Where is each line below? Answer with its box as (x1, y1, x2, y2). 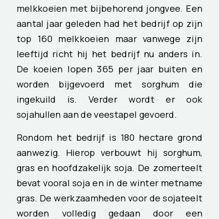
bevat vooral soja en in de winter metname (16, 176, 203, 189)
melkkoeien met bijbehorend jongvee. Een (16, 2, 203, 15)
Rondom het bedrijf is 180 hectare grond (16, 131, 203, 144)
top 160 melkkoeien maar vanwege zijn (16, 32, 203, 45)
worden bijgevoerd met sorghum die (16, 78, 203, 91)
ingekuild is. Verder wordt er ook (16, 93, 203, 106)
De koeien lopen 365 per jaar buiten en (16, 63, 203, 76)
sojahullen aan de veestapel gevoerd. (16, 108, 177, 121)
